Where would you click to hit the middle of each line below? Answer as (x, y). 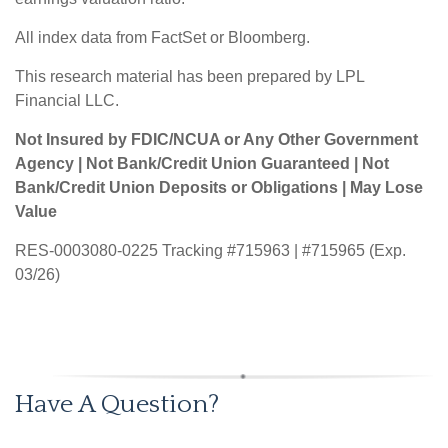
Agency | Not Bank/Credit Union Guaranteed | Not (202, 163)
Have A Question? (117, 404)
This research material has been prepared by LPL (189, 76)
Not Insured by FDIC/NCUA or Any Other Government (216, 139)
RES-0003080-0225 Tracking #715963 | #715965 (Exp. (210, 250)
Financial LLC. (67, 100)
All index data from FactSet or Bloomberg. (162, 37)
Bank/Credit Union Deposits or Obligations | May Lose (219, 187)
